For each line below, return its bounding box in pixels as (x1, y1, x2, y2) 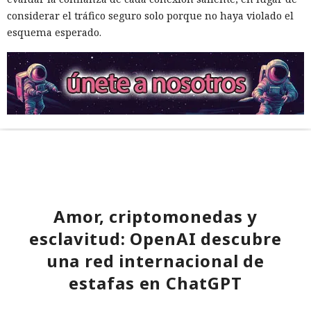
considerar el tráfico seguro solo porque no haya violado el (7, 9, 294, 23)
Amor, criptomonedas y (53, 205, 258, 228)
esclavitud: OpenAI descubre (28, 227, 283, 251)
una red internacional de (46, 249, 265, 273)
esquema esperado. (7, 26, 101, 40)
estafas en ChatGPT (69, 271, 242, 295)
